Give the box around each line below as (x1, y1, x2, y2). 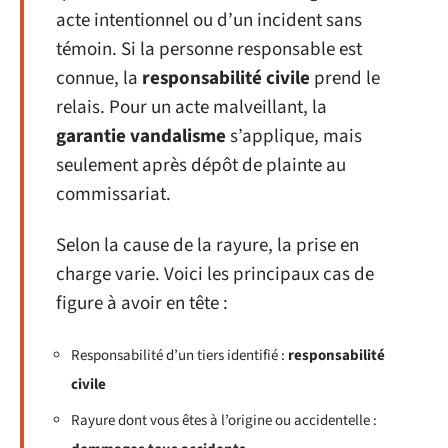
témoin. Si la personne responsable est (56, 35, 362, 63)
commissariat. (56, 180, 171, 208)
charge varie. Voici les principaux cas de (56, 261, 374, 288)
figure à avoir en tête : (56, 290, 228, 317)
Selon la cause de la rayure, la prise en (56, 232, 359, 259)
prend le (310, 64, 380, 92)
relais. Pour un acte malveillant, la (56, 93, 327, 121)
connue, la (56, 64, 142, 92)
